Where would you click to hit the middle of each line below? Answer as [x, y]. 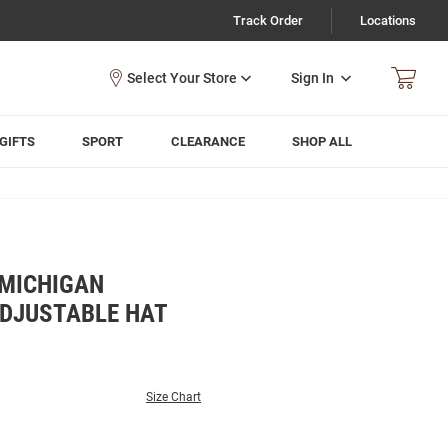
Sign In [312, 77]
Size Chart [173, 397]
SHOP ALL [322, 141]
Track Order [268, 20]
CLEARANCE [207, 141]
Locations [388, 20]
